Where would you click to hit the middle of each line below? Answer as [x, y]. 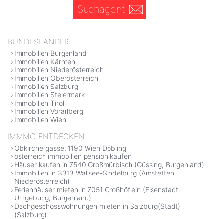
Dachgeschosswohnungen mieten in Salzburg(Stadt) [97, 206]
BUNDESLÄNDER [38, 41]
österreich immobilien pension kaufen [73, 156]
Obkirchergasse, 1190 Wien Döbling [70, 148]
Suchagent [101, 9]
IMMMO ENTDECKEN [46, 136]
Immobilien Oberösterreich [56, 78]
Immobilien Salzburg [46, 86]
